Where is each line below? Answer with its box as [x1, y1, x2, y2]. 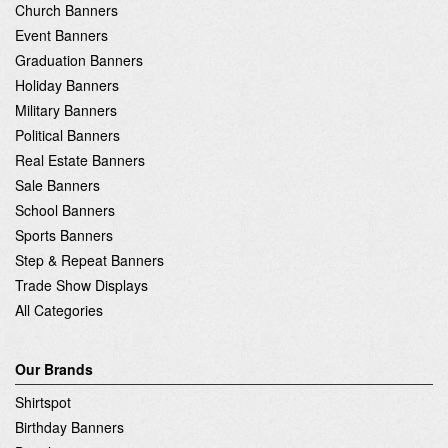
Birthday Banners [15, 416, 124, 437]
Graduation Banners [15, 49, 143, 70]
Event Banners [15, 24, 108, 45]
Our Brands [15, 358, 93, 379]
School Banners [15, 199, 115, 220]
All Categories [15, 299, 103, 320]
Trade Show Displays [15, 274, 148, 295]
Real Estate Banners [15, 149, 145, 170]
